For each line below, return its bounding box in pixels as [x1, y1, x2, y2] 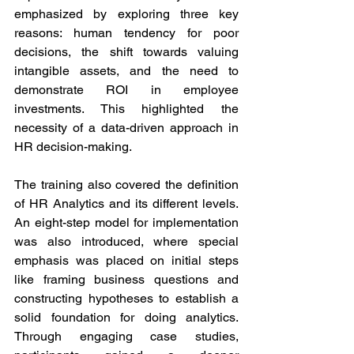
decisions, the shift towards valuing [14, 44, 239, 59]
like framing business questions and [14, 272, 239, 287]
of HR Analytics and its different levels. [14, 196, 239, 211]
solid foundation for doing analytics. [14, 310, 239, 325]
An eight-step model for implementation [14, 215, 239, 230]
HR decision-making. [14, 139, 132, 154]
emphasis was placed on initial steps [14, 253, 239, 268]
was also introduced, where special [14, 234, 239, 249]
